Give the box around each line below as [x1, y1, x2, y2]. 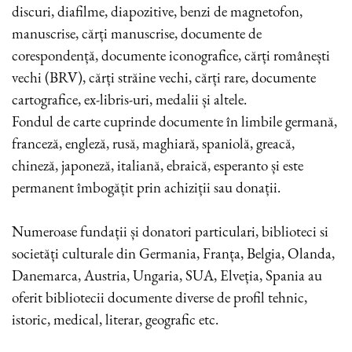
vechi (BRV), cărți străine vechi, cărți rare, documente [12, 68, 316, 88]
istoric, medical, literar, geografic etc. [12, 310, 218, 330]
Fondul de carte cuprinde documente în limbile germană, [12, 112, 337, 132]
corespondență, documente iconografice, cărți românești [12, 46, 330, 66]
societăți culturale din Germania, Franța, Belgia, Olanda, [12, 244, 335, 264]
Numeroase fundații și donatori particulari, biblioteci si [12, 222, 328, 242]
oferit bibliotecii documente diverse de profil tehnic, [12, 288, 307, 308]
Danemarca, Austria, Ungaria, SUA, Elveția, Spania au [12, 266, 322, 286]
